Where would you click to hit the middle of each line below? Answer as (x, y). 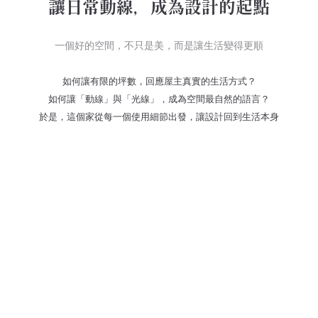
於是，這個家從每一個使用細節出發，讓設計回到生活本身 (159, 116)
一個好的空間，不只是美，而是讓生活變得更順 (159, 45)
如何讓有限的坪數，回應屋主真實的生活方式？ (159, 81)
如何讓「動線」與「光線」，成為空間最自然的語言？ (159, 99)
